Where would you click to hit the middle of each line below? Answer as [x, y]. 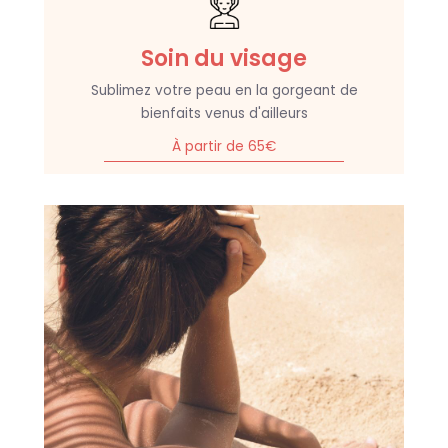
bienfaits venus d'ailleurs [224, 114]
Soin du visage [224, 59]
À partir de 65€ [224, 147]
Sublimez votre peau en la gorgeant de [224, 91]
